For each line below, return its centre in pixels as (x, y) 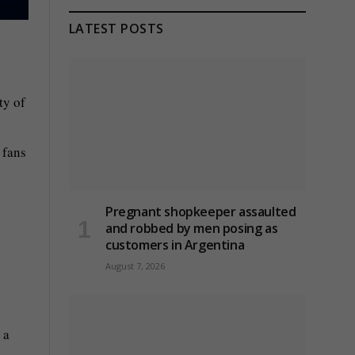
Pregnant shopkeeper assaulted (201, 212)
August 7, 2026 (135, 266)
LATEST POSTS (116, 29)
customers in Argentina (175, 245)
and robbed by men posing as (192, 229)
